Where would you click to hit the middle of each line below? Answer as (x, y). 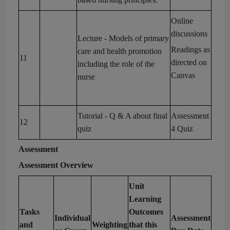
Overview (77, 165)
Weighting (110, 224)
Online (182, 21)
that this (143, 224)
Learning (145, 199)
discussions (189, 33)
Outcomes (146, 212)
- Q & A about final (135, 116)
